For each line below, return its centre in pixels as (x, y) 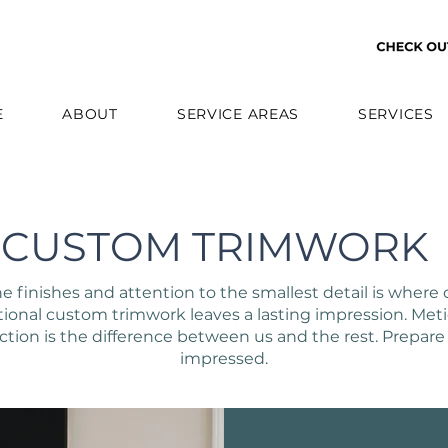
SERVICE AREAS (238, 114)
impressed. (223, 358)
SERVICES (396, 114)
